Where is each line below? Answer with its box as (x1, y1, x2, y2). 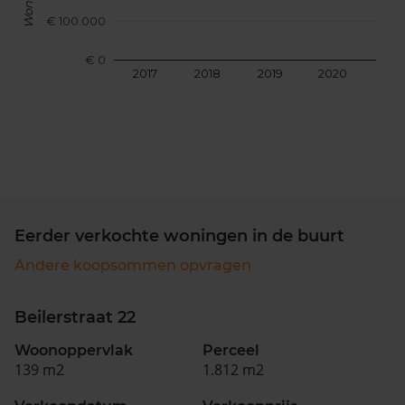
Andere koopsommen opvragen (14, 257, 251, 274)
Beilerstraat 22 (14, 307, 136, 327)
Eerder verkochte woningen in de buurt (14, 226, 344, 246)
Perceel (202, 342, 259, 359)
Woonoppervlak (14, 342, 133, 359)
